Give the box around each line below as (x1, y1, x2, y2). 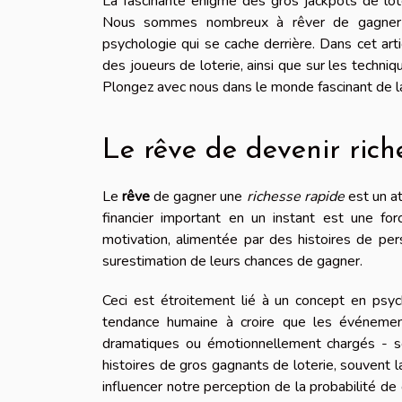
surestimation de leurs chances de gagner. (102, 251, 363, 272)
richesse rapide (246, 187, 345, 207)
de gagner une (150, 187, 247, 207)
